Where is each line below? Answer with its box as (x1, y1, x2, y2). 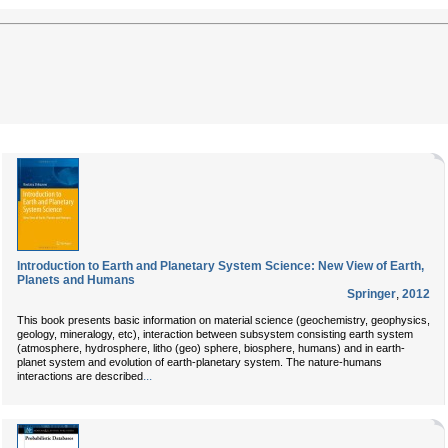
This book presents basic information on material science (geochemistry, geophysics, (17, 314, 430, 326)
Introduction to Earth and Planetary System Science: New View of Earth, (17, 259, 424, 273)
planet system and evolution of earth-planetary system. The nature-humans (17, 356, 382, 368)
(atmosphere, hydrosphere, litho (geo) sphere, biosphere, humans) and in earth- (17, 342, 405, 354)
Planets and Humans (17, 273, 135, 287)
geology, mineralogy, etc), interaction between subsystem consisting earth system (17, 328, 413, 340)
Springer (347, 287, 396, 301)
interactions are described (17, 370, 143, 382)
